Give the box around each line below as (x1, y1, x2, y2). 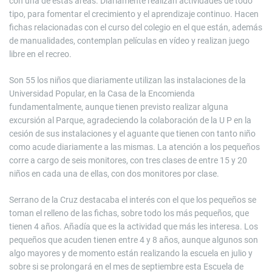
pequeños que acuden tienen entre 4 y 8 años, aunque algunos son (9, 235, 258, 245)
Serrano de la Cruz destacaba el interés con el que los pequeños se (9, 195, 256, 205)
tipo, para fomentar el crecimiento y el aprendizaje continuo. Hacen (9, 9, 259, 19)
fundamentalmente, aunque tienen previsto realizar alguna (9, 102, 228, 112)
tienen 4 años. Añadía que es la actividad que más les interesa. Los (9, 222, 258, 231)
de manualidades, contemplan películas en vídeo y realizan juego (9, 36, 250, 46)
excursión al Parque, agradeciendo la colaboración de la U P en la (9, 115, 251, 125)
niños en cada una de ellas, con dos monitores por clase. (9, 169, 219, 178)
